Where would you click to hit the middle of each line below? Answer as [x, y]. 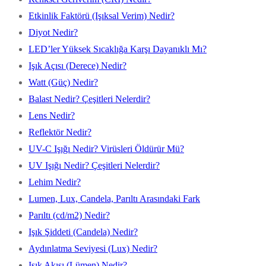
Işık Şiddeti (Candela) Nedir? [83, 232]
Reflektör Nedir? [60, 132]
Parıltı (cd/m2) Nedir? [69, 215]
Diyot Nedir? [53, 32]
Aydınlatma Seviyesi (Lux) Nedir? [93, 248]
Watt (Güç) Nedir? [63, 82]
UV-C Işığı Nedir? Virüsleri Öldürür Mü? [106, 148]
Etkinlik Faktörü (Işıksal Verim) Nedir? [102, 15]
